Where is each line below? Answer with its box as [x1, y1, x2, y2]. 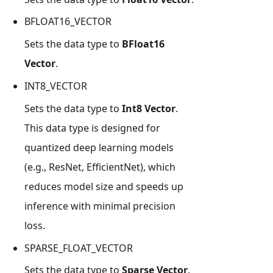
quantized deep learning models [24, 140, 174, 154]
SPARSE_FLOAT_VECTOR [24, 241, 133, 255]
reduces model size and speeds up [24, 179, 183, 193]
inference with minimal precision [24, 199, 175, 213]
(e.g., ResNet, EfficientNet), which [24, 160, 175, 174]
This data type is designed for [24, 121, 160, 135]
